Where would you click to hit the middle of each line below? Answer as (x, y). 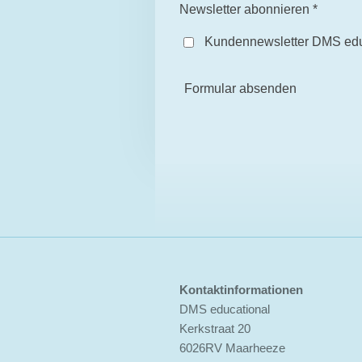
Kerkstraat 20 (215, 329)
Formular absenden (240, 89)
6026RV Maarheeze (232, 348)
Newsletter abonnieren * (248, 10)
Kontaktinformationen (241, 290)
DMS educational (225, 309)
